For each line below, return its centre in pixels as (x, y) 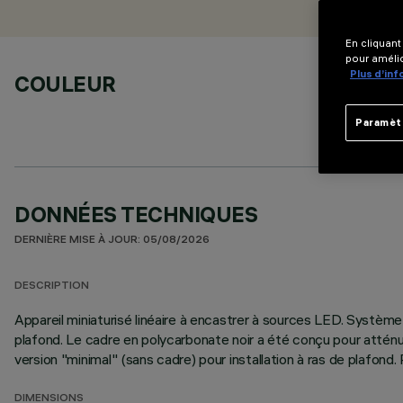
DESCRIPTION (52, 287)
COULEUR (65, 84)
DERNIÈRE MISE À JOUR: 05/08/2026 (112, 241)
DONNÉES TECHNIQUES (136, 214)
